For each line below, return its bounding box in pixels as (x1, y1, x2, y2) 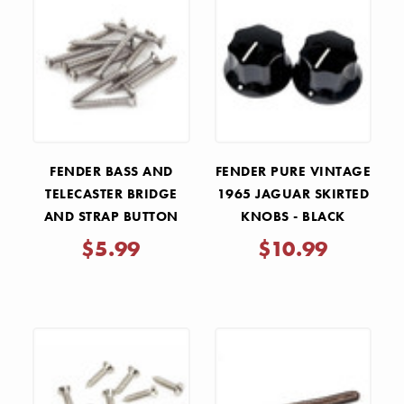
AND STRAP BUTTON (43, 207, 179, 225)
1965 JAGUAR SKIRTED (216, 184, 369, 203)
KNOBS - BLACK (241, 207, 345, 225)
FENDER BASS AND (50, 161, 173, 180)
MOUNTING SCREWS (42, 229, 180, 248)
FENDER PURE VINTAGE (215, 161, 371, 180)
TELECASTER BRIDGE (45, 184, 178, 203)
